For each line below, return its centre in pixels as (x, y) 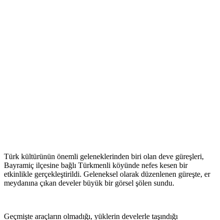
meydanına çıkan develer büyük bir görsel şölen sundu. (89, 183)
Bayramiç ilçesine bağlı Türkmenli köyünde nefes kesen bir (96, 165)
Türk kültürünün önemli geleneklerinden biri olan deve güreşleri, (104, 157)
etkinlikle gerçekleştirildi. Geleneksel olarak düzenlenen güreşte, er (107, 174)
